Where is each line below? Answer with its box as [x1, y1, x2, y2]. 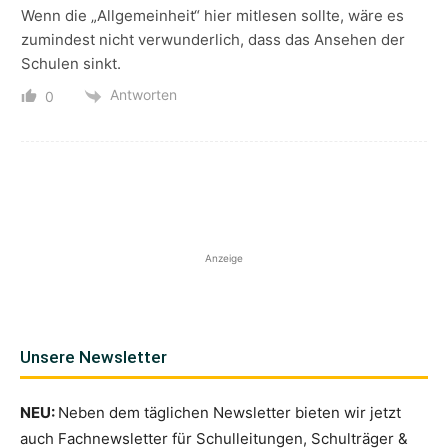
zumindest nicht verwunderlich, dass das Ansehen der [21, 30, 405, 50]
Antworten [110, 86, 177, 104]
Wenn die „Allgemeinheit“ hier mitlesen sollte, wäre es [21, 6, 404, 26]
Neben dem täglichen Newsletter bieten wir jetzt [58, 402, 401, 422]
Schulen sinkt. [21, 54, 121, 74]
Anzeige [205, 251, 243, 264]
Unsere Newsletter [20, 346, 167, 367]
